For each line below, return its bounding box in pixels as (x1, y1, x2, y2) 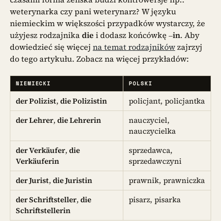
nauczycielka (129, 126, 176, 137)
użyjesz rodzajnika (10, 29, 82, 40)
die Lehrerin (56, 115, 102, 126)
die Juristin (51, 175, 93, 186)
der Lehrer (16, 115, 54, 126)
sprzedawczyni (129, 156, 182, 167)
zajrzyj (175, 41, 202, 52)
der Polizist (16, 96, 57, 107)
